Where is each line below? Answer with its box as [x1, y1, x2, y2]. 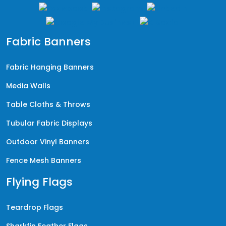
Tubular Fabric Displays [6, 118, 92, 128]
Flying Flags [6, 174, 73, 190]
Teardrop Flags [6, 202, 63, 212]
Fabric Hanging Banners [6, 62, 94, 72]
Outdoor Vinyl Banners [6, 136, 89, 147]
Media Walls [6, 80, 50, 91]
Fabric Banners [6, 33, 91, 49]
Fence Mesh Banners [6, 155, 81, 165]
